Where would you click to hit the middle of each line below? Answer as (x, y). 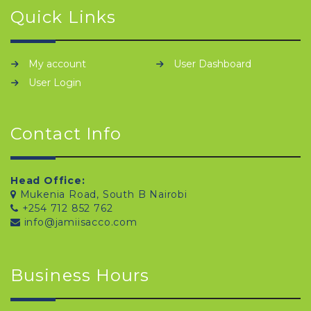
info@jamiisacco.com (79, 222)
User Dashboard (212, 64)
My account (57, 64)
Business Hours (80, 275)
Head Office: (48, 180)
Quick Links (64, 17)
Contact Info (66, 133)
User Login (55, 82)
